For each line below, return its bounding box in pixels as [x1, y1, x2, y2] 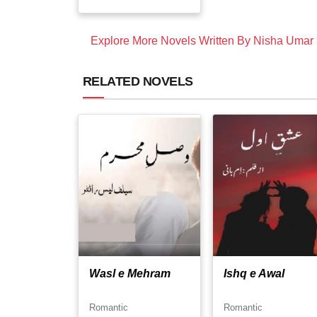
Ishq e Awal [224, 267, 284, 279]
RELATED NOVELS [83, 74, 193, 88]
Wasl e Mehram [89, 267, 171, 279]
